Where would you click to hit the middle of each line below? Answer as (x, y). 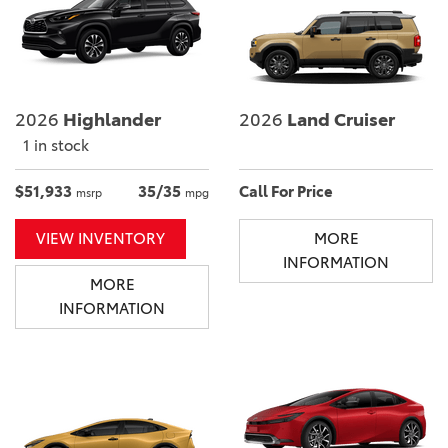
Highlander (110, 119)
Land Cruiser (339, 119)
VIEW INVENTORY (100, 238)
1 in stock (56, 145)
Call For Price (286, 191)
